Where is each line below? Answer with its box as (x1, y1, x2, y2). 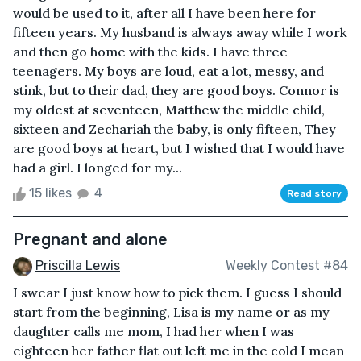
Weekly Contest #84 (226, 258, 348, 274)
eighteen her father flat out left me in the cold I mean (13, 342, 344, 359)
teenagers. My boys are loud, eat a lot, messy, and (13, 62, 324, 79)
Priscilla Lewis (35, 257, 120, 273)
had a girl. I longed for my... (13, 159, 182, 176)
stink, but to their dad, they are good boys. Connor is (13, 81, 339, 98)
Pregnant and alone (13, 229, 168, 249)
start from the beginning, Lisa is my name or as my (13, 303, 330, 320)
